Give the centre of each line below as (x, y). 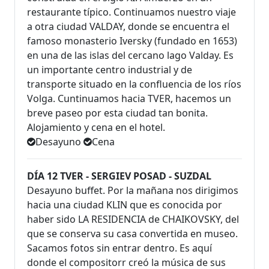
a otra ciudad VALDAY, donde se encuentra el (128, 27)
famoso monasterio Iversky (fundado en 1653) (132, 41)
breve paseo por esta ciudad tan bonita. (117, 113)
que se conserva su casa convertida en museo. (132, 234)
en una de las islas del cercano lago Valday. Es (130, 56)
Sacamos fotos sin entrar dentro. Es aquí (119, 248)
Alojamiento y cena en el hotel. (96, 128)
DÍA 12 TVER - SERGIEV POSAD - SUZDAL (119, 176)
